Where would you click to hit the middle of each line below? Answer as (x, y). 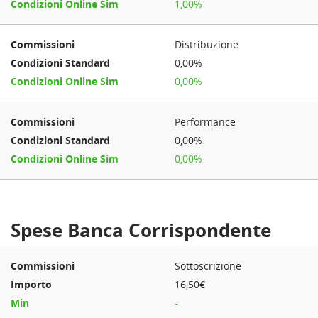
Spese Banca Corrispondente (141, 230)
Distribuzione (207, 44)
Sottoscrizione (208, 266)
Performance (205, 122)
